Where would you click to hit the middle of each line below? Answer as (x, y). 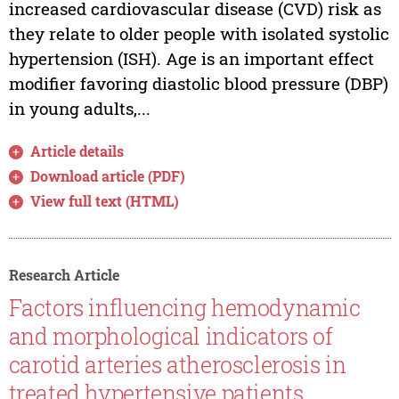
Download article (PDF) (108, 175)
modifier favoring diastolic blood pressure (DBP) (198, 83)
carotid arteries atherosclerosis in (177, 365)
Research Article (64, 274)
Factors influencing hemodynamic (184, 308)
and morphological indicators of (171, 337)
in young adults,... (79, 108)
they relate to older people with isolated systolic (199, 33)
